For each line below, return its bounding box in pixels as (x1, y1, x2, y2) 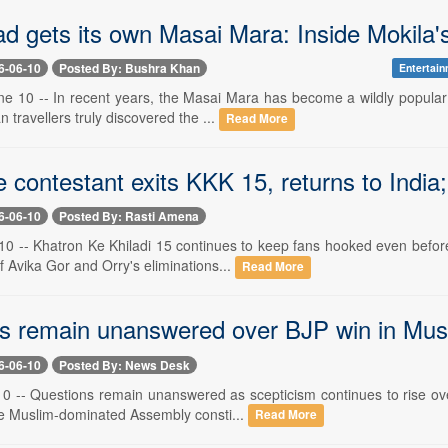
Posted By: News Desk (58, 355, 190, 374)
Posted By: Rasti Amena (58, 207, 199, 226)
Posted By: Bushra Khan (58, 58, 200, 77)
